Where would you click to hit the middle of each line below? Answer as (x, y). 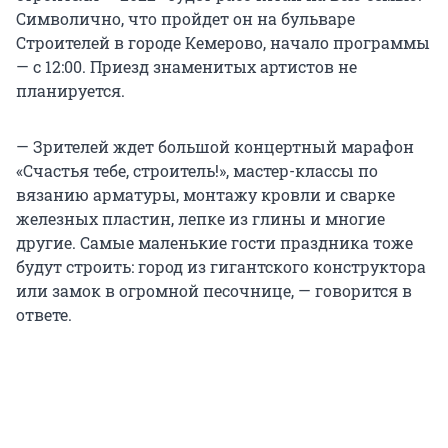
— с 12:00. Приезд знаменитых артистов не (186, 67)
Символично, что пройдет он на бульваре (185, 19)
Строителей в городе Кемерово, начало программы (223, 43)
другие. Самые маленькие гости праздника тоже (214, 243)
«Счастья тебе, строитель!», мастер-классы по (197, 171)
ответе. (44, 315)
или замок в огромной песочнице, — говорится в (214, 291)
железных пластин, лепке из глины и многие (200, 219)
